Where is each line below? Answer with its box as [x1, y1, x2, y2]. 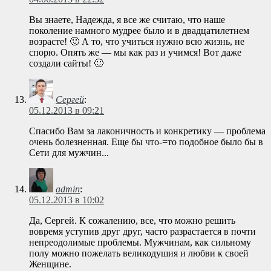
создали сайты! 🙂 [29, 58, 103, 69]
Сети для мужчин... [29, 148, 109, 158]
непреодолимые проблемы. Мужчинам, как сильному [29, 237, 251, 248]
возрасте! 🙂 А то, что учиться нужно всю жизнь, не [29, 36, 244, 47]
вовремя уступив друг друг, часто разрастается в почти [29, 226, 256, 237]
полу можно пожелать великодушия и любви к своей [29, 248, 249, 259]
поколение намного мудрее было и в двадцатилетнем [29, 25, 249, 36]
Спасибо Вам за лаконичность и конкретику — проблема [29, 126, 266, 137]
